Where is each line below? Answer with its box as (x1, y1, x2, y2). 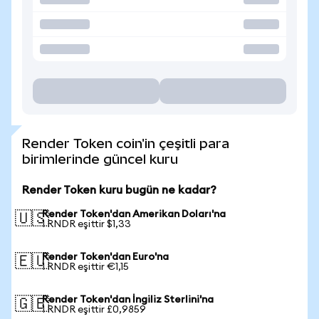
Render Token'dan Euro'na (42, 252, 169, 262)
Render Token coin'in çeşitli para (22, 136, 229, 151)
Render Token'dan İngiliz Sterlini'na (42, 295, 214, 305)
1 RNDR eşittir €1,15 (42, 262, 129, 272)
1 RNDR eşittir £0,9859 (42, 305, 146, 315)
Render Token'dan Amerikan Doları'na (42, 209, 226, 219)
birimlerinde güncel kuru (22, 152, 178, 167)
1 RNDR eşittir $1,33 (42, 219, 131, 229)
